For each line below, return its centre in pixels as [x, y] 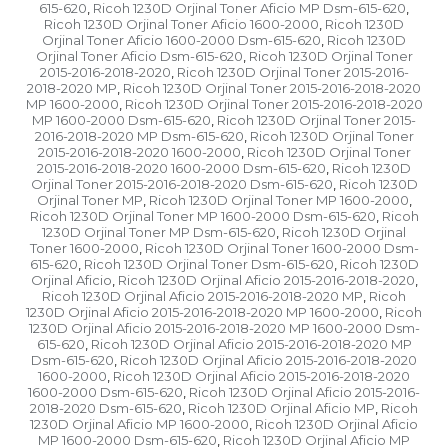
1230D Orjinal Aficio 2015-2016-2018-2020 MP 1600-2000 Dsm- [224, 328]
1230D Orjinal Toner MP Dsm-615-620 [159, 232]
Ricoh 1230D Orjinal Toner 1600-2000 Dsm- [281, 248]
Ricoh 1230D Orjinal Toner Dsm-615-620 [208, 264]
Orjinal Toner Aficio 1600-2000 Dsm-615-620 [181, 40]
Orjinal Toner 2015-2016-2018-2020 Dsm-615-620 [181, 184]
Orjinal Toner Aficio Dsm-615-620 [139, 56]
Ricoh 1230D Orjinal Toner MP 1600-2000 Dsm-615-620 [202, 216]
